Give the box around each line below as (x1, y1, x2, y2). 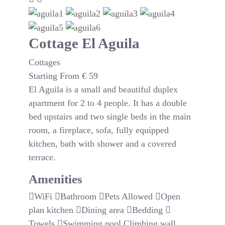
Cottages (29, 57, 61, 68)
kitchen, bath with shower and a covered (29, 139, 177, 149)
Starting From (29, 71, 80, 81)
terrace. (29, 152, 56, 163)
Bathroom (60, 191, 97, 202)
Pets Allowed (104, 191, 153, 202)
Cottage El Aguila (29, 35, 140, 52)
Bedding (132, 205, 163, 215)
